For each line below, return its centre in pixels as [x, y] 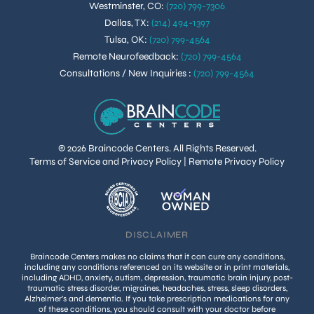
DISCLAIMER [157, 235]
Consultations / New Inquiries [124, 73]
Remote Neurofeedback [124, 56]
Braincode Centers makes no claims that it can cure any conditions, [157, 257]
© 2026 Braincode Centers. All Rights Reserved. [157, 149]
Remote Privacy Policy [237, 162]
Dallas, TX [125, 22]
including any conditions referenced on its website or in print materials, [157, 267]
